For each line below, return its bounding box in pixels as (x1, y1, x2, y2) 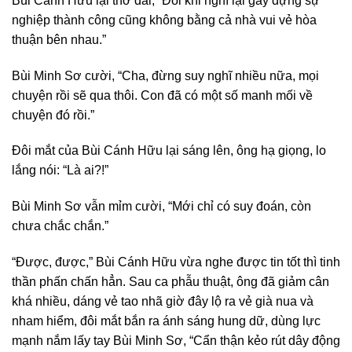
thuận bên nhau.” (12, 32, 106, 46)
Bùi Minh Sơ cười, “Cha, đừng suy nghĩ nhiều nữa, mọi (12, 68, 319, 82)
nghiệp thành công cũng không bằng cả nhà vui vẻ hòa (12, 13, 317, 27)
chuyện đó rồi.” (12, 108, 94, 122)
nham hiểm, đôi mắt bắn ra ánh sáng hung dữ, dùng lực (12, 313, 321, 328)
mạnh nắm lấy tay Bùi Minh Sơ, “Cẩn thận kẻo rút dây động (12, 333, 340, 347)
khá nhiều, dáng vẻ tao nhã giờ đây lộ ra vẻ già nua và (12, 294, 313, 308)
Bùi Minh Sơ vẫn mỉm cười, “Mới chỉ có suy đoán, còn (12, 200, 311, 214)
